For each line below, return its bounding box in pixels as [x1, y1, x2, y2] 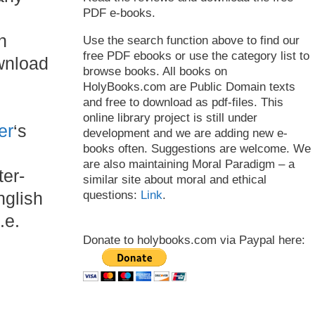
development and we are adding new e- [83, 127, 288, 140]
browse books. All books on [83, 65, 227, 78]
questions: [83, 188, 141, 202]
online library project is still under [83, 111, 257, 124]
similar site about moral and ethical [83, 173, 266, 186]
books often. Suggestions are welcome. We [83, 142, 311, 155]
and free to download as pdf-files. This [83, 96, 283, 109]
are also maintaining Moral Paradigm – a [83, 157, 295, 171]
